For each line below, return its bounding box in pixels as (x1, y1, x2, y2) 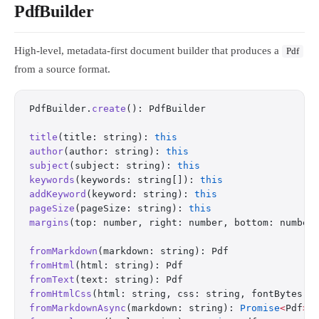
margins (29, 217, 69, 228)
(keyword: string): (86, 189, 194, 199)
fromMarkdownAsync (29, 303, 126, 313)
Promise (240, 303, 280, 313)
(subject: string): (69, 160, 177, 171)
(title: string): (58, 132, 155, 142)
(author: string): (63, 146, 166, 157)
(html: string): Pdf (75, 260, 183, 271)
